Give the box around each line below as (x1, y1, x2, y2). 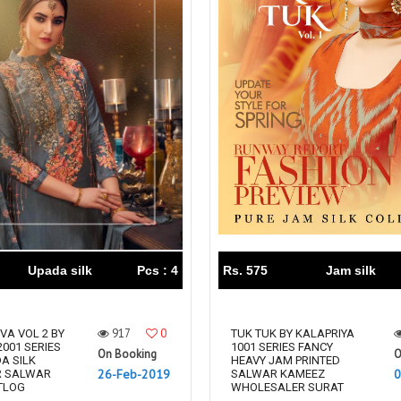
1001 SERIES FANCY (231, 340, 333, 354)
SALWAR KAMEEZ (231, 367, 325, 380)
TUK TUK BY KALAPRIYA (231, 327, 354, 340)
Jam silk (326, 263, 376, 277)
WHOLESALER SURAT (231, 380, 344, 394)
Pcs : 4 (137, 263, 178, 277)
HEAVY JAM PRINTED (231, 354, 340, 367)
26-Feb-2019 (98, 366, 170, 382)
